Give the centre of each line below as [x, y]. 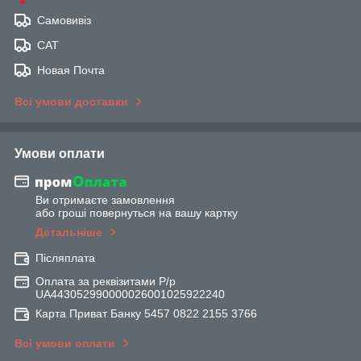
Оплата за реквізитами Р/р [106, 282]
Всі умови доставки [71, 101]
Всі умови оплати [65, 344]
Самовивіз [64, 20]
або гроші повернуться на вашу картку [137, 213]
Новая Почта [71, 70]
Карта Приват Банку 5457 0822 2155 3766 [146, 314]
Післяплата [65, 258]
